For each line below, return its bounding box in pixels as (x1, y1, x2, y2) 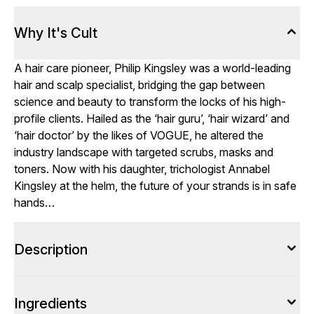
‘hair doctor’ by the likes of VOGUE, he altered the (14, 128, 264, 142)
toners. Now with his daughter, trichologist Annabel (14, 162, 270, 176)
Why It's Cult (14, 25, 97, 41)
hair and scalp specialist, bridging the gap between (14, 78, 265, 92)
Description (14, 241, 88, 258)
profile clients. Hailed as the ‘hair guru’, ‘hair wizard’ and (14, 111, 289, 125)
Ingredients (14, 295, 87, 312)
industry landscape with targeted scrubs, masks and (14, 145, 273, 159)
